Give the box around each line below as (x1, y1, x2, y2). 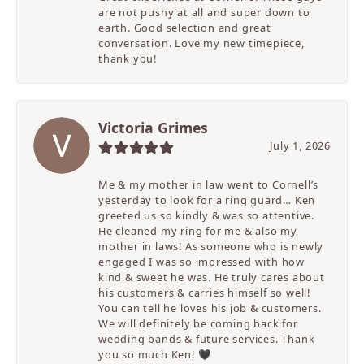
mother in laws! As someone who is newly (98, 239, 324, 254)
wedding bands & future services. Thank (98, 331, 315, 347)
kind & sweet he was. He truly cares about (98, 270, 325, 285)
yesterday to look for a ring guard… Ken (98, 193, 316, 208)
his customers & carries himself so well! (98, 285, 311, 301)
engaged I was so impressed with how (98, 254, 305, 270)
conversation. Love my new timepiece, (98, 36, 305, 51)
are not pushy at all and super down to (98, 5, 310, 20)
